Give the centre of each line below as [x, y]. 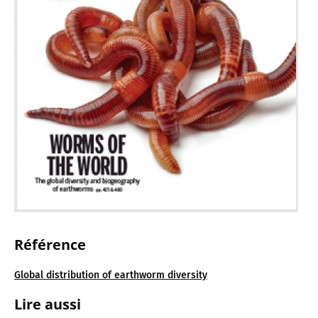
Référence [50, 244]
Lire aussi [48, 304]
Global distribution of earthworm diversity [111, 275]
